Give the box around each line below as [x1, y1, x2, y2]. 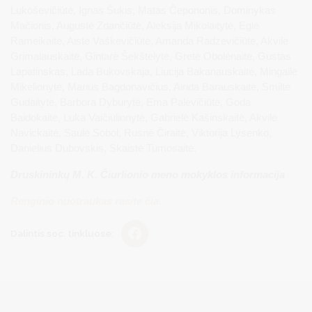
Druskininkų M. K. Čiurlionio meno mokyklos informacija [10, 169, 285, 181]
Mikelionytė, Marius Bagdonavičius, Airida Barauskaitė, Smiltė [10, 81, 290, 93]
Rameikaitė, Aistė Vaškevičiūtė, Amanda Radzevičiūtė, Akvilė [10, 35, 288, 47]
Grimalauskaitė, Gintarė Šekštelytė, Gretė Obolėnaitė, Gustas [10, 50, 291, 63]
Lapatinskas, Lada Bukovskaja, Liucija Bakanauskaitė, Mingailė [10, 65, 297, 78]
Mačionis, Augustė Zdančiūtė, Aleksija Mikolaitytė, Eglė [10, 19, 259, 32]
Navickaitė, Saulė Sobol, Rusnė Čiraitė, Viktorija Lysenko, [10, 127, 272, 139]
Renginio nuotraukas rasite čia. [10, 195, 164, 208]
